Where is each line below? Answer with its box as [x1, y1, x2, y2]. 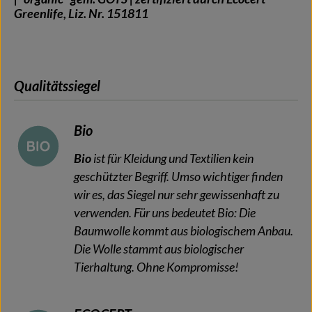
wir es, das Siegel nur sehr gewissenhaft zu [74, 187, 279, 202]
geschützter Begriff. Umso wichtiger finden [74, 169, 283, 184]
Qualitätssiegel [14, 77, 100, 94]
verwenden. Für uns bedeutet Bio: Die [74, 205, 256, 220]
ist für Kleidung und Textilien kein [91, 150, 253, 166]
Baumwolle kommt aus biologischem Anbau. [74, 223, 293, 238]
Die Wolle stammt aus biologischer [74, 241, 244, 256]
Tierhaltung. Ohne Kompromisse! [74, 259, 239, 274]
